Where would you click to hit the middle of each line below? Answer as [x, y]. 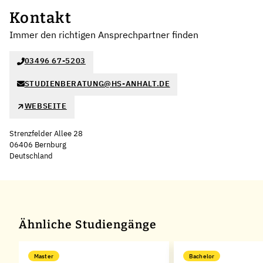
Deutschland [31, 156]
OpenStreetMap [233, 166]
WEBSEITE [45, 106]
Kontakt [41, 18]
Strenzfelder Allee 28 [46, 133]
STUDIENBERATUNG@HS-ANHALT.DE [97, 83]
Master [44, 256]
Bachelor [202, 256]
